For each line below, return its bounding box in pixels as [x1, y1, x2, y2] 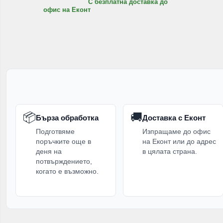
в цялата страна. [142, 147, 197, 155]
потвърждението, [36, 157, 92, 165]
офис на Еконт [43, 5, 91, 13]
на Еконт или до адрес [142, 137, 216, 145]
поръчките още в [36, 137, 91, 145]
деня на [36, 147, 62, 155]
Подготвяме [36, 127, 75, 135]
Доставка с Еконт [142, 113, 206, 122]
